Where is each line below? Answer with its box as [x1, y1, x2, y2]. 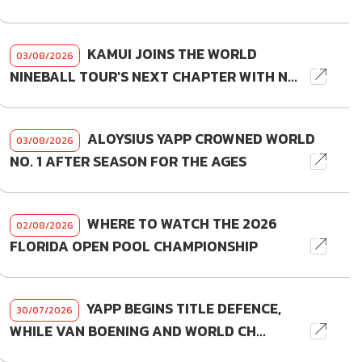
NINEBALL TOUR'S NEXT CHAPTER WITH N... [9, 66, 297, 88]
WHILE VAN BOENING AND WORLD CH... [9, 321, 266, 343]
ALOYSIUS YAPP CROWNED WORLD [83, 128, 315, 150]
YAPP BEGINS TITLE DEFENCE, [82, 298, 281, 320]
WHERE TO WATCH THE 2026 [83, 213, 277, 235]
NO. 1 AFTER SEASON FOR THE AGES [9, 151, 246, 173]
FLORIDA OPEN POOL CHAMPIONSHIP [9, 236, 258, 258]
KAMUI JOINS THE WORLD [83, 44, 257, 65]
